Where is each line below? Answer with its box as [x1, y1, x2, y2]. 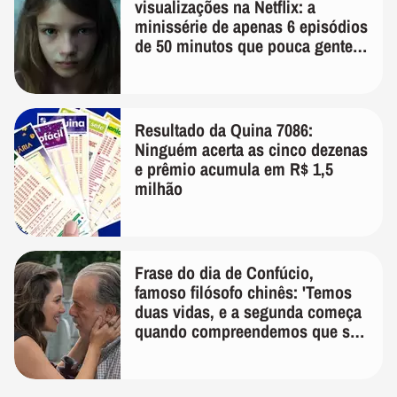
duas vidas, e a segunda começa [135, 300, 362, 323]
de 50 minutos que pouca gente [135, 34, 353, 58]
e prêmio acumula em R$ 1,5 [135, 157, 333, 181]
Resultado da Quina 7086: [135, 118, 313, 142]
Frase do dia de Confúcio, [135, 261, 314, 284]
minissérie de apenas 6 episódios [135, 14, 368, 38]
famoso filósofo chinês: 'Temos [135, 280, 352, 304]
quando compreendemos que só [135, 319, 359, 343]
